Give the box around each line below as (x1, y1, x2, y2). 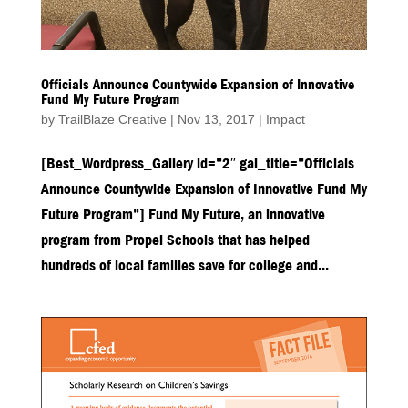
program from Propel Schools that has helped (40, 230, 310, 249)
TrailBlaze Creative (57, 111, 167, 127)
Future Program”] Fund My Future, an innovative (40, 205, 325, 223)
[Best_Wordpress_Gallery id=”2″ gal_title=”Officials (40, 154, 354, 172)
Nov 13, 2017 (177, 111, 255, 127)
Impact (265, 111, 305, 127)
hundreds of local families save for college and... (40, 256, 329, 274)
